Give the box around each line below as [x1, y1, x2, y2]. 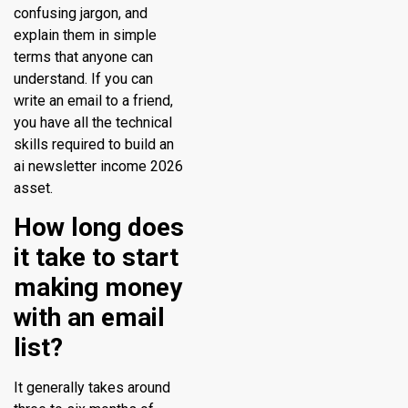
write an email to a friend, [14, 91, 173, 109]
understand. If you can [14, 69, 153, 87]
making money [14, 272, 182, 303]
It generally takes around [14, 379, 170, 397]
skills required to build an [14, 135, 174, 153]
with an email [14, 302, 165, 333]
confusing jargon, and [14, 4, 148, 22]
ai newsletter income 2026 [14, 157, 183, 175]
